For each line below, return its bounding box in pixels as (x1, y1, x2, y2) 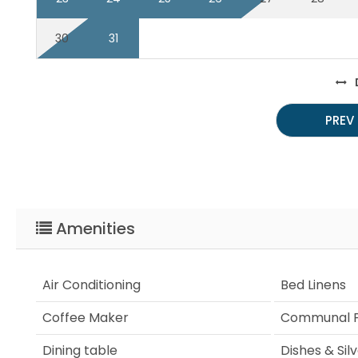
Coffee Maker (42, 308, 129, 327)
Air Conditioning (42, 275, 141, 294)
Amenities (52, 217, 135, 240)
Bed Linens (280, 275, 346, 294)
